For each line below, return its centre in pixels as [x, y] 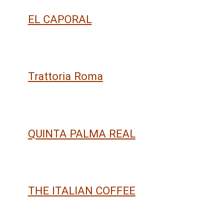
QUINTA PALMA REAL [82, 133]
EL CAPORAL [60, 19]
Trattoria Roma [65, 76]
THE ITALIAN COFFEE [82, 190]
